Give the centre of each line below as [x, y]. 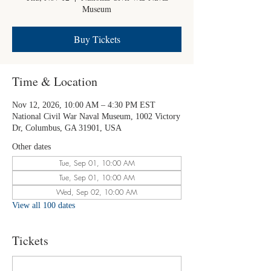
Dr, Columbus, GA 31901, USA [67, 128]
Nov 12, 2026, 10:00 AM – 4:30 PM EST [84, 105]
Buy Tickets [97, 39]
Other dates [31, 147]
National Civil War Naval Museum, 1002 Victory [96, 116]
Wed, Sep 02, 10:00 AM [97, 192]
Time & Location [55, 81]
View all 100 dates [44, 205]
